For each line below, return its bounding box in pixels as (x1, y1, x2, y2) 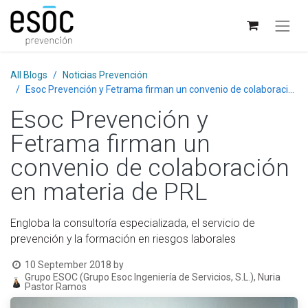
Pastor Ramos (24, 281, 87, 293)
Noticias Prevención (63, 69, 148, 81)
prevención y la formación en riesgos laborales (10, 232, 236, 246)
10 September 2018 (25, 259, 111, 271)
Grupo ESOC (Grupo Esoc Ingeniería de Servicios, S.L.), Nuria (24, 272, 280, 283)
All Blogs (10, 69, 47, 81)
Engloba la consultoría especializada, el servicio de (10, 217, 255, 230)
